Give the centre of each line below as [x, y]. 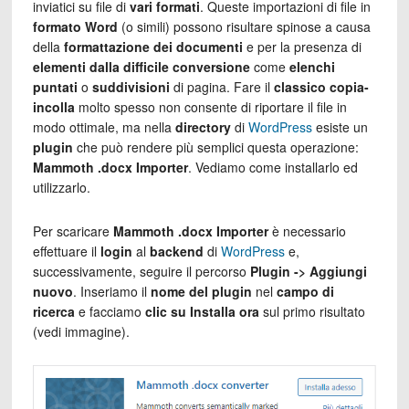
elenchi [312, 66]
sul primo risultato [312, 311]
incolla [53, 106]
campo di [305, 291]
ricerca [53, 311]
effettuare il [66, 251]
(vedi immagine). [81, 331]
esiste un [340, 126]
